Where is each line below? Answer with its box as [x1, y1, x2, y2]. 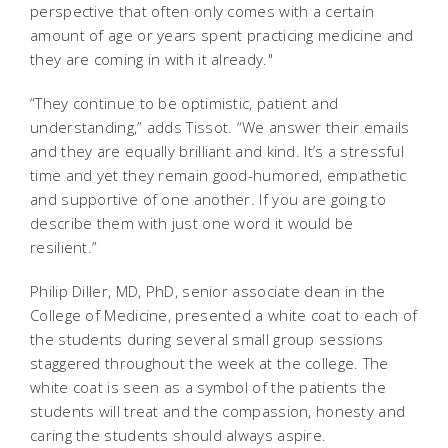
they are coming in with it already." [30, 48, 273, 69]
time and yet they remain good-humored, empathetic [30, 164, 407, 185]
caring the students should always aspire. [30, 424, 327, 445]
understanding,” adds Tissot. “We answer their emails [30, 116, 410, 137]
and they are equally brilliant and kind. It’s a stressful [30, 140, 405, 161]
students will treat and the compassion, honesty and [30, 400, 406, 421]
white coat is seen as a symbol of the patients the [30, 376, 386, 397]
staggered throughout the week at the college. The [30, 352, 389, 373]
